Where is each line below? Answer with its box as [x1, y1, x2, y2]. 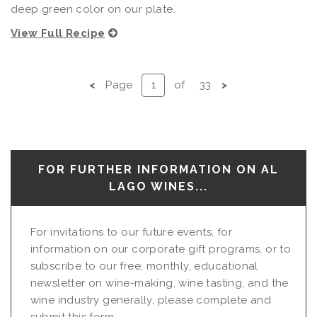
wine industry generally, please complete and [30, 293, 272, 306]
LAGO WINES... [109, 179, 208, 193]
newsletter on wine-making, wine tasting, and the [30, 276, 289, 289]
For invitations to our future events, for [30, 225, 232, 238]
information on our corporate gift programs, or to [30, 242, 292, 255]
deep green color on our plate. [11, 2, 175, 16]
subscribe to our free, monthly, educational [30, 259, 258, 272]
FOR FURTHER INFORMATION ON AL [38, 162, 279, 176]
